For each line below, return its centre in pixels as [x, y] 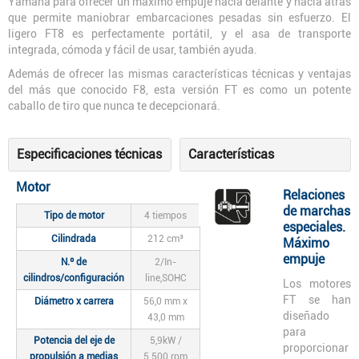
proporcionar [316, 347]
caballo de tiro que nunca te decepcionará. [114, 105]
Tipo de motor [74, 215]
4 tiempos [165, 215]
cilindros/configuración [74, 278]
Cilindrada [74, 238]
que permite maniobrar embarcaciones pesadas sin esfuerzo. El [179, 17]
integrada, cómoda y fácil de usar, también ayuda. [133, 49]
